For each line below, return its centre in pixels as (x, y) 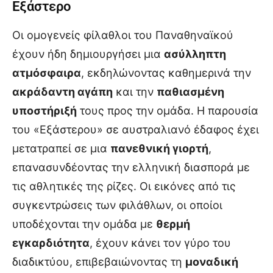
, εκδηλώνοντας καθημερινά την (166, 73)
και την (135, 92)
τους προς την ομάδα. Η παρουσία (168, 111)
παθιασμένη (190, 92)
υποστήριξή (44, 111)
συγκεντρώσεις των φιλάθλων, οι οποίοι (117, 205)
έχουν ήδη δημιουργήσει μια (88, 54)
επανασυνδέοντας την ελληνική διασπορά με (131, 168)
